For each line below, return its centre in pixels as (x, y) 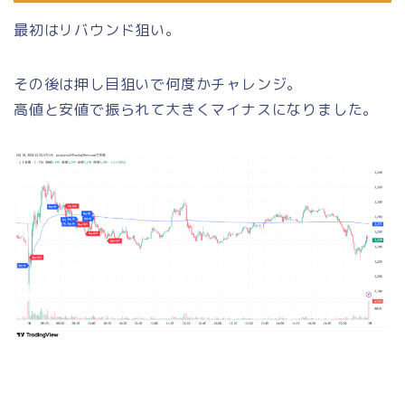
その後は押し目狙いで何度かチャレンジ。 (158, 84)
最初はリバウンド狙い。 (97, 29)
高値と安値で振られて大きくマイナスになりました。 (196, 109)
